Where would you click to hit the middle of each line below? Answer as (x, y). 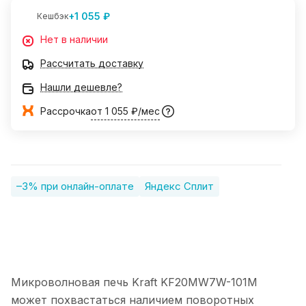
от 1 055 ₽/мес (125, 111)
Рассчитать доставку (92, 64)
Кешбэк (53, 16)
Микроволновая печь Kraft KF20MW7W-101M (134, 282)
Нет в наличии (74, 40)
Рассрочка (66, 111)
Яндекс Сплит (179, 186)
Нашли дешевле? (81, 87)
